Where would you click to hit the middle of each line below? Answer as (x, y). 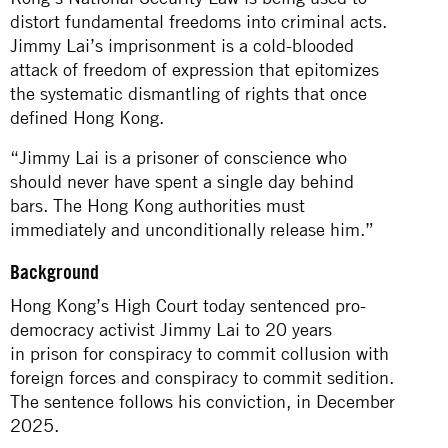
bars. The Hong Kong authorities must (157, 205)
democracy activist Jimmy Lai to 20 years (171, 329)
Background (56, 271)
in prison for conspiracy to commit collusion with (199, 353)
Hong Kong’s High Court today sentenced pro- (188, 305)
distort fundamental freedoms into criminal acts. (198, 21)
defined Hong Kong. (89, 117)
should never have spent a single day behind (182, 181)
